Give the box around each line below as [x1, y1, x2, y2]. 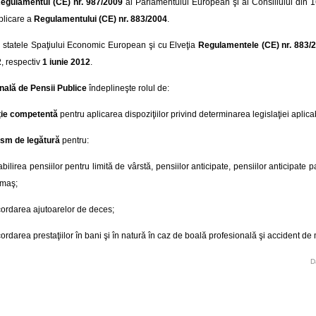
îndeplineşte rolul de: [87, 83, 169, 93]
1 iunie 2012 [42, 56, 90, 67]
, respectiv [1, 56, 42, 67]
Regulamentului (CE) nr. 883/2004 [34, 13, 167, 24]
